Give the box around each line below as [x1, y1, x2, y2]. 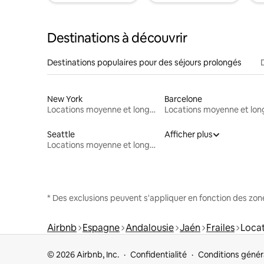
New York [47, 93, 83, 104]
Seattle [47, 128, 75, 140]
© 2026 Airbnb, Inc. [47, 249, 119, 260]
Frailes [206, 221, 235, 234]
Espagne [82, 221, 120, 234]
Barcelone [164, 93, 202, 104]
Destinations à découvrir [47, 29, 187, 47]
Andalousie [126, 221, 174, 234]
